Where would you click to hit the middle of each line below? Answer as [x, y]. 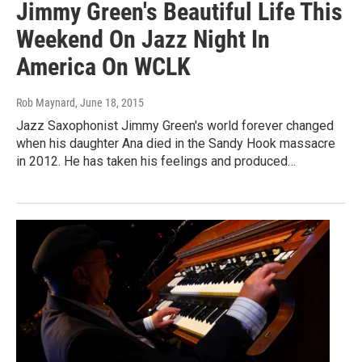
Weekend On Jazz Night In [143, 39]
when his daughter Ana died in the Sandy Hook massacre [176, 143]
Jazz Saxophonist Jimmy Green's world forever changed [175, 125]
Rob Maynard [46, 102]
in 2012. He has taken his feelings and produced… [156, 161]
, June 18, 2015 [109, 102]
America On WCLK [103, 66]
